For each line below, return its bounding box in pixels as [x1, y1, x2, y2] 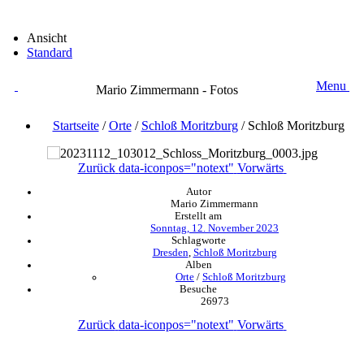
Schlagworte [171, 234, 226, 246]
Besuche [180, 283, 217, 295]
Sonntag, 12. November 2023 [150, 222, 279, 234]
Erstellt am [175, 210, 222, 222]
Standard [27, 45, 72, 59]
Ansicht [27, 30, 67, 45]
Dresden [152, 246, 188, 258]
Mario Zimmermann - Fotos [96, 82, 238, 97]
